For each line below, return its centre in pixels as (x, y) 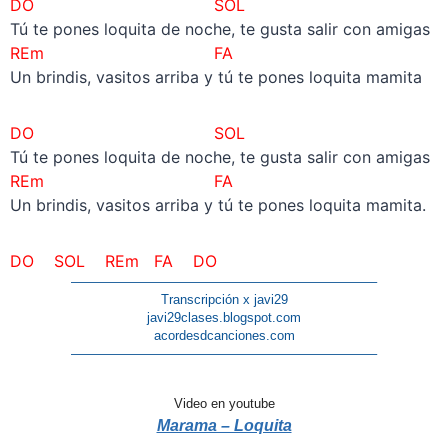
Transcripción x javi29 (224, 300)
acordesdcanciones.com (224, 336)
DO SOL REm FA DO (113, 261)
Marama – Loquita (224, 426)
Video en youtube (224, 404)
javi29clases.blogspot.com (224, 318)
